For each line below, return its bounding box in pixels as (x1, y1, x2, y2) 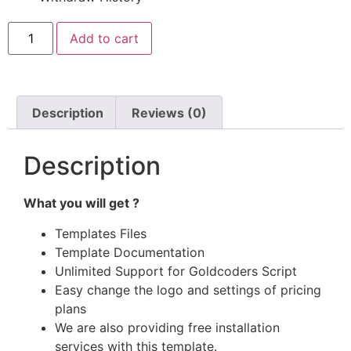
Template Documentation (55, 244, 204, 260)
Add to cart (70, 30, 139, 46)
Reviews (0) (131, 104, 207, 121)
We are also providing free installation (55, 319, 280, 335)
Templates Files (55, 225, 147, 241)
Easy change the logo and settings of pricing (55, 281, 321, 298)
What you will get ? (24, 195, 139, 212)
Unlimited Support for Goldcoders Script (55, 262, 297, 279)
